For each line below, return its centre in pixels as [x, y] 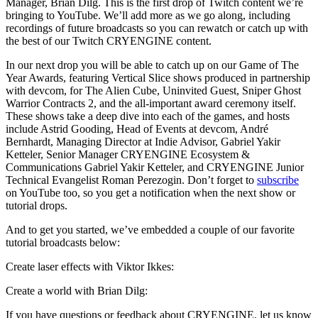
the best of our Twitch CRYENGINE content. [110, 41]
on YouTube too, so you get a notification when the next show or [150, 193]
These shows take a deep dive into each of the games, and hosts [148, 116]
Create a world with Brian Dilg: [77, 291]
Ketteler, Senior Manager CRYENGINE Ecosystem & [128, 154]
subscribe [278, 180]
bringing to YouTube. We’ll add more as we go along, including [148, 15]
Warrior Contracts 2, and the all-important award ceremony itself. [151, 103]
